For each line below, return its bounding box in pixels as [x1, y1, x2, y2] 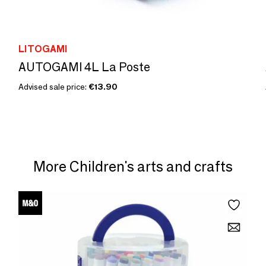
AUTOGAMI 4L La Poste [18, 60, 150, 74]
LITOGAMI [18, 43, 68, 55]
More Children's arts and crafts [33, 158, 233, 175]
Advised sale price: [18, 81, 88, 92]
